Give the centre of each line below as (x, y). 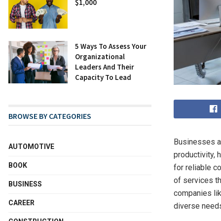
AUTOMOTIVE (31, 147)
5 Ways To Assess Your (111, 46)
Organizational (100, 57)
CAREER (21, 203)
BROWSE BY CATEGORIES (50, 116)
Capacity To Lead (103, 77)
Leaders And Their (105, 67)
